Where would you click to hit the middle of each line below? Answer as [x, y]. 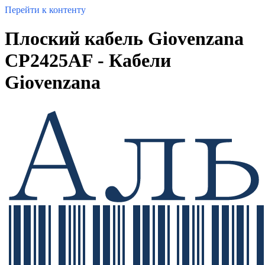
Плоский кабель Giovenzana [124, 39]
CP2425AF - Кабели [88, 61]
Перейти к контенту [45, 10]
